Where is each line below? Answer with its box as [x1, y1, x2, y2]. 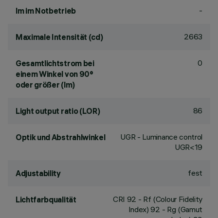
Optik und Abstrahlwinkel [16, 132, 106, 142]
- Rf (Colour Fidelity [136, 194, 202, 204]
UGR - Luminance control [120, 132, 202, 142]
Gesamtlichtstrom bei [16, 58, 94, 68]
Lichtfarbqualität [16, 195, 76, 204]
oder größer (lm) [16, 80, 75, 90]
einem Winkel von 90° [16, 69, 93, 79]
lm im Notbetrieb [16, 6, 76, 16]
